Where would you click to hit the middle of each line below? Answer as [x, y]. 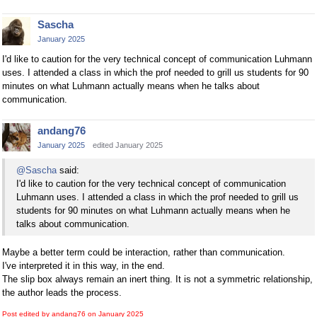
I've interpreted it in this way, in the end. [83, 265]
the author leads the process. [62, 292]
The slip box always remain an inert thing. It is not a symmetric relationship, [157, 279]
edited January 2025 [128, 145]
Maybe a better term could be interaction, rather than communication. [144, 252]
